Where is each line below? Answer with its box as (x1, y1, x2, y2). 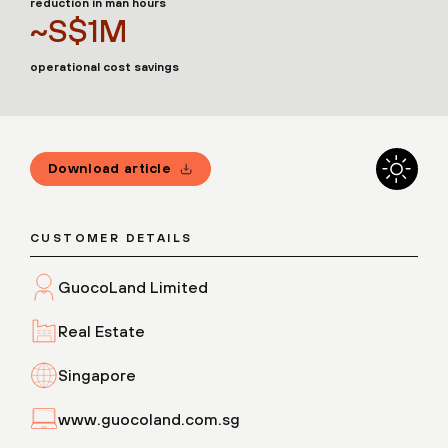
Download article (48, 160, 172, 177)
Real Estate (58, 321, 145, 340)
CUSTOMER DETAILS (30, 230, 193, 245)
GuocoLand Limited (58, 277, 208, 296)
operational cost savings (30, 59, 179, 74)
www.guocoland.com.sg (58, 409, 240, 428)
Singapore (58, 365, 136, 384)
